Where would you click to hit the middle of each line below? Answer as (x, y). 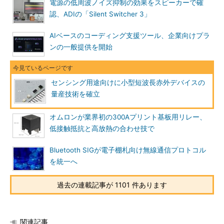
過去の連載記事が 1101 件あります (112, 185)
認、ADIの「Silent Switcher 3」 (100, 14)
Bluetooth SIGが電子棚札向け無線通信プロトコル (128, 150)
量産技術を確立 (75, 94)
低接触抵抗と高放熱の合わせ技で (102, 128)
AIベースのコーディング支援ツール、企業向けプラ (130, 35)
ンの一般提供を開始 (81, 47)
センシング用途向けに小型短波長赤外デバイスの (128, 82)
